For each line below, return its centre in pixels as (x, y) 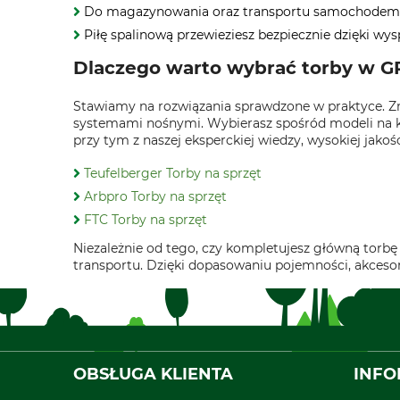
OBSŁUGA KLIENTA (153, 375)
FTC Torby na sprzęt (146, 220)
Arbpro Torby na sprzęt (155, 196)
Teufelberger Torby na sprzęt (173, 173)
